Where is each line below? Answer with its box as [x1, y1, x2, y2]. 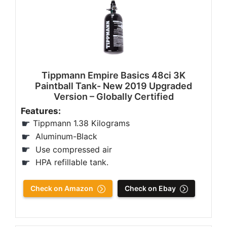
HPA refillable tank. [33, 157, 108, 168]
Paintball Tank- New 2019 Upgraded [35, 81, 192, 92]
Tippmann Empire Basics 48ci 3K [42, 70, 185, 81]
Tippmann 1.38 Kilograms [33, 118, 130, 129]
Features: [21, 106, 63, 117]
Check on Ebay [125, 184, 176, 193]
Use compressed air [33, 144, 112, 155]
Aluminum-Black [33, 131, 97, 142]
